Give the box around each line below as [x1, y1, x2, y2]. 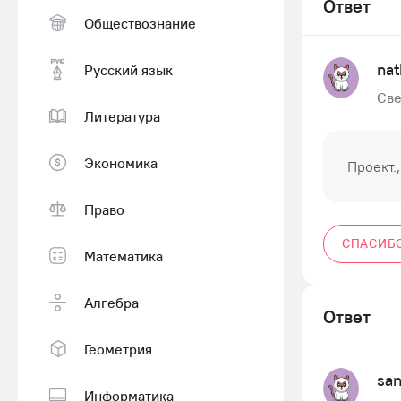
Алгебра [84, 293, 139, 311]
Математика [84, 246, 163, 265]
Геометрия [84, 339, 152, 358]
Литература [84, 107, 160, 125]
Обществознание [84, 13, 196, 32]
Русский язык [84, 60, 173, 79]
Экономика [84, 153, 158, 172]
